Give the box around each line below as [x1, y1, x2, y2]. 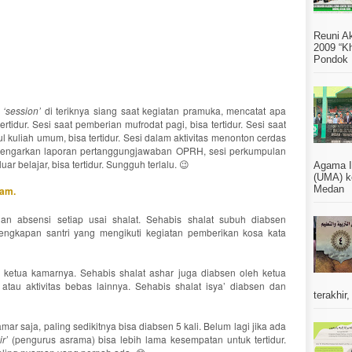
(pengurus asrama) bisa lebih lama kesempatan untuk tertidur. [7, 332, 287, 346]
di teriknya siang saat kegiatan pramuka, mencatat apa [41, 104, 287, 117]
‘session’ [3, 104, 42, 117]
